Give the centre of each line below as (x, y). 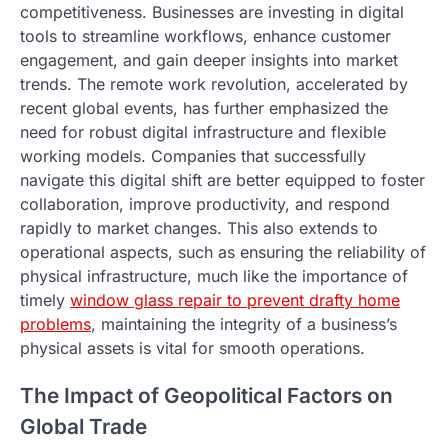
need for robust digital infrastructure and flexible (203, 131)
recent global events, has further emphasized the (204, 107)
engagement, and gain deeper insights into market (209, 59)
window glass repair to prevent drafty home (235, 299)
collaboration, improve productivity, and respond (205, 203)
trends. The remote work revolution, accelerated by (214, 83)
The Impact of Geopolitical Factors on (206, 396)
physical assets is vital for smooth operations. (192, 347)
